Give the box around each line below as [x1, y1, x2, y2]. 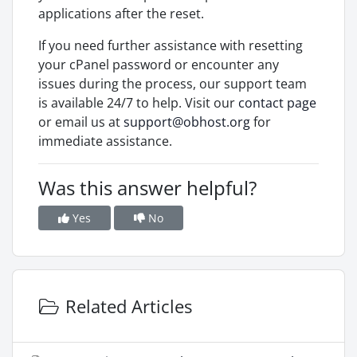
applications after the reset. [38, 5, 204, 22]
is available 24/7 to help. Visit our [38, 94, 238, 112]
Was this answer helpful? [38, 175, 257, 201]
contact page [238, 94, 316, 112]
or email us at [38, 113, 124, 131]
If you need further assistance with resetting [38, 37, 303, 54]
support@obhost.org [124, 113, 250, 131]
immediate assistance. [38, 132, 172, 150]
